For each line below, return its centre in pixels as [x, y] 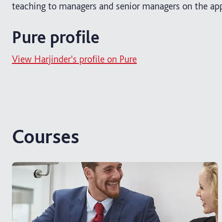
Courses [46, 136]
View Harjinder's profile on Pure [74, 59]
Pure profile [56, 37]
